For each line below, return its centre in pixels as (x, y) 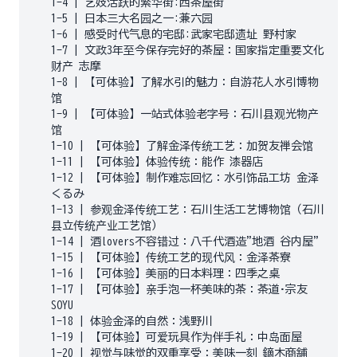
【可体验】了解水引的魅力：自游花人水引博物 (202, 82)
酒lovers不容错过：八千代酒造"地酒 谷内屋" (204, 241)
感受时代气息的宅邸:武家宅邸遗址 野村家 (190, 34)
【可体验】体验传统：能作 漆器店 (177, 162)
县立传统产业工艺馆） (107, 226)
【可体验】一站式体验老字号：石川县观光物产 (202, 114)
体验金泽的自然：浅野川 (151, 321)
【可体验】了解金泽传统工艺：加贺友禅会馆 (202, 146)
